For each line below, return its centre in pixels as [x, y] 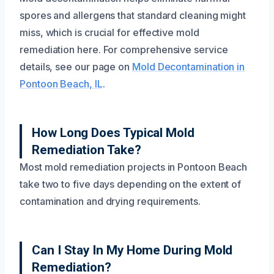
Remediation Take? [87, 150]
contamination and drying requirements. [110, 201]
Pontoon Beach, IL [61, 83]
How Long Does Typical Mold [113, 132]
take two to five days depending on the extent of [131, 184]
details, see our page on [76, 66]
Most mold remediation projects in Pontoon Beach [134, 167]
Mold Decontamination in [189, 66]
